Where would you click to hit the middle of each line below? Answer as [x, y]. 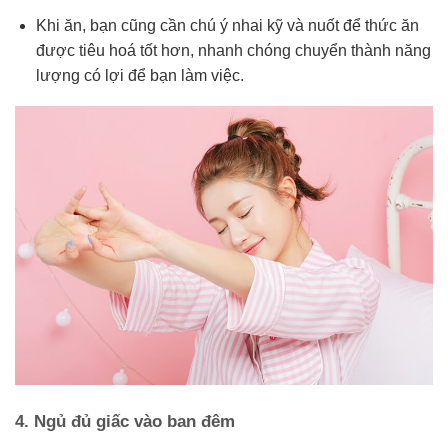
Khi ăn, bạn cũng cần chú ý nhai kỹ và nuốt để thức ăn [227, 26]
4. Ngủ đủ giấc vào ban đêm [125, 421]
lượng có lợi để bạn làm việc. [139, 76]
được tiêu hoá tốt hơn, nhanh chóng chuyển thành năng [233, 51]
